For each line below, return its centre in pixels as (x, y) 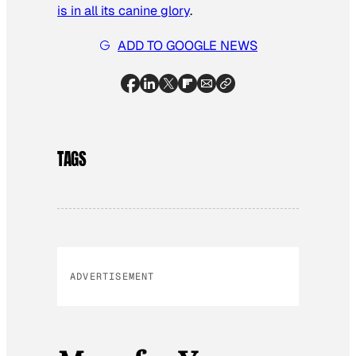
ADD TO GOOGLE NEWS (188, 45)
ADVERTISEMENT (112, 277)
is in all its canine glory (124, 10)
